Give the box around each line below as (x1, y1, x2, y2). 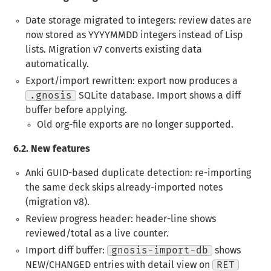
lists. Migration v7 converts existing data (25, 45, 202, 55)
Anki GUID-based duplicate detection (25, 168, 190, 178)
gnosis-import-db (111, 246, 208, 256)
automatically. (25, 59, 89, 70)
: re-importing (189, 168, 251, 178)
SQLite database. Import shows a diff (76, 91, 241, 101)
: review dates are (173, 16, 252, 26)
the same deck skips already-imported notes (25, 183, 223, 193)
